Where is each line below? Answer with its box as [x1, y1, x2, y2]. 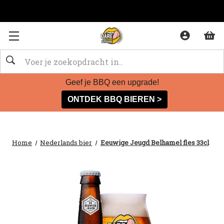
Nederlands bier [40, 138, 92, 147]
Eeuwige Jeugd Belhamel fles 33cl [100, 138, 209, 147]
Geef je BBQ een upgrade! [65, 78, 159, 86]
